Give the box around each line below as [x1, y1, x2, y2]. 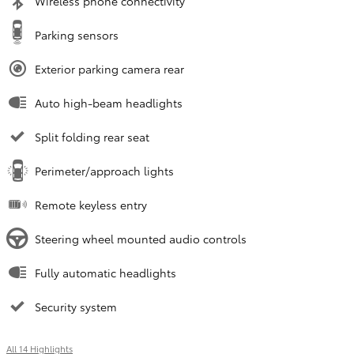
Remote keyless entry [35, 197, 147, 213]
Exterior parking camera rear [35, 61, 184, 77]
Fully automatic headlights [35, 265, 176, 281]
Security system [35, 299, 117, 314]
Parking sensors [35, 27, 119, 43]
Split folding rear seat [35, 129, 149, 145]
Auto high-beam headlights [35, 95, 183, 111]
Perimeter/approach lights [35, 163, 174, 179]
